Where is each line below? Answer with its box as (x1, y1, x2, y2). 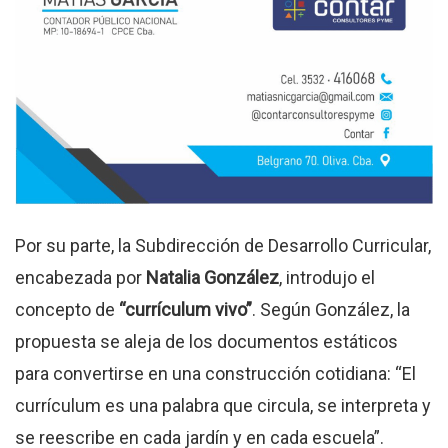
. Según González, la (252, 298, 410, 320)
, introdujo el (279, 266, 375, 288)
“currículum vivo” (119, 298, 252, 320)
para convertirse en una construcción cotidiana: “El (15, 362, 416, 384)
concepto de (15, 298, 119, 320)
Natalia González (146, 266, 279, 288)
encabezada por (15, 266, 146, 288)
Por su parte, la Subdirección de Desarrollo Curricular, (15, 234, 431, 256)
